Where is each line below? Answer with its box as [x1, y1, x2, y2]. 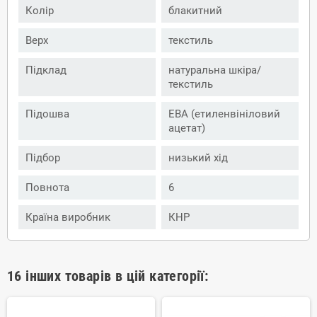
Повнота [25, 180, 69, 194]
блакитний [168, 4, 222, 17]
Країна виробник [25, 210, 110, 224]
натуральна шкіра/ [168, 63, 261, 76]
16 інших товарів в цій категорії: [7, 267, 209, 284]
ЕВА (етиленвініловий [168, 107, 280, 120]
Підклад [25, 63, 67, 76]
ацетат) [168, 121, 205, 134]
